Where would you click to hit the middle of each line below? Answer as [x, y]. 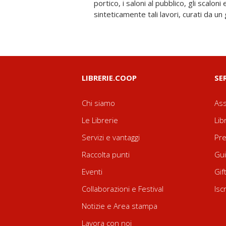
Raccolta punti [106, 154]
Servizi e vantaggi [111, 137]
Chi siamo [98, 103]
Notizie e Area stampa [120, 206]
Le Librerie [100, 120]
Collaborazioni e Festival [123, 189]
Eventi [92, 172]
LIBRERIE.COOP [109, 78]
